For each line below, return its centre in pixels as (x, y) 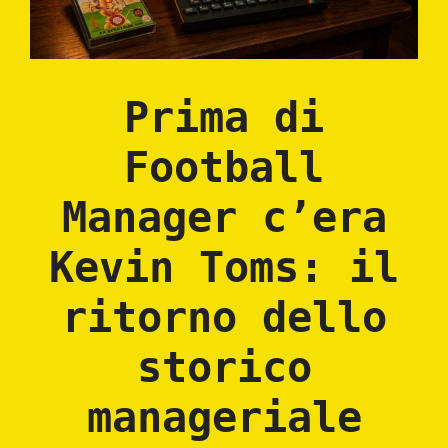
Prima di (224, 117)
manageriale (224, 417)
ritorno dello (224, 317)
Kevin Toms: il (224, 267)
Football (224, 167)
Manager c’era (224, 217)
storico (224, 367)
